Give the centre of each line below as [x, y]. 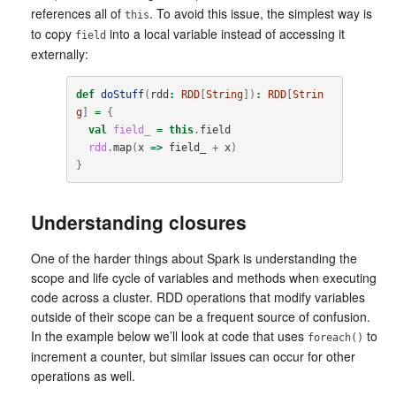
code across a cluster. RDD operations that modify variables [198, 297]
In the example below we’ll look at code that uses [169, 336]
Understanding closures [141, 222]
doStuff [122, 94]
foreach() [335, 338]
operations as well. [83, 376]
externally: [60, 54]
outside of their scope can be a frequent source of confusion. [201, 316]
